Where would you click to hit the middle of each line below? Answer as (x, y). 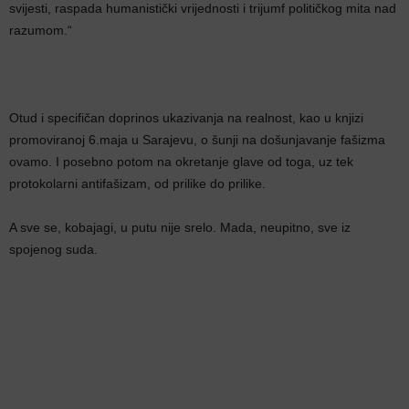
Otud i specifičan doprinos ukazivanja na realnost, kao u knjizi (186, 118)
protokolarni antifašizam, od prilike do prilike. (137, 184)
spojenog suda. (53, 249)
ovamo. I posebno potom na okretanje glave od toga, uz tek (181, 162)
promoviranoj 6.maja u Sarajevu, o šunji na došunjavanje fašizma (197, 140)
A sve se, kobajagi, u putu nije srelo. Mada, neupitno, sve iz (180, 227)
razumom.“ (41, 30)
